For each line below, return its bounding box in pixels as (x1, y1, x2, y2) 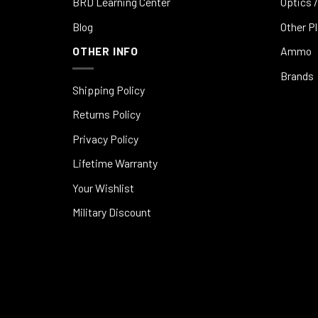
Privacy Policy (72, 131, 138, 146)
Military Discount (72, 205, 151, 219)
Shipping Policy (72, 82, 145, 97)
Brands (280, 68, 314, 82)
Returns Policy (72, 107, 141, 121)
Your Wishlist (72, 180, 134, 194)
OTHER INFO (72, 44, 138, 58)
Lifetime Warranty (72, 156, 158, 170)
